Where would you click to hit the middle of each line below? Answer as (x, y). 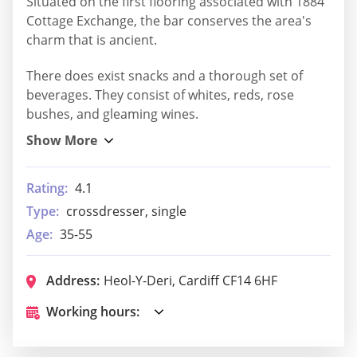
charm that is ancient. (92, 39)
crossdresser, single (126, 212)
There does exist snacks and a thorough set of (165, 76)
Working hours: (93, 312)
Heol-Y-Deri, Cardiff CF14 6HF (190, 281)
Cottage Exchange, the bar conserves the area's (169, 20)
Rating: (47, 188)
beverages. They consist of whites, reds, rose (160, 95)
